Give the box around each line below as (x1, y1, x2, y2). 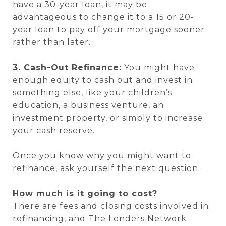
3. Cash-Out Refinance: (13, 63, 122, 72)
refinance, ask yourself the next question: (13, 163, 200, 173)
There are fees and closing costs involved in (13, 201, 209, 211)
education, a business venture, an (13, 100, 164, 110)
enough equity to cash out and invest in (13, 75, 193, 85)
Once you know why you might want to (13, 151, 191, 160)
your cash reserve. (13, 126, 95, 135)
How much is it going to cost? (13, 189, 157, 198)
